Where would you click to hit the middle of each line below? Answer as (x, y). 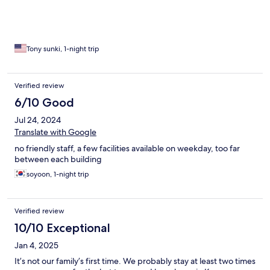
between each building (58, 159)
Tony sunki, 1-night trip (63, 49)
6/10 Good (44, 103)
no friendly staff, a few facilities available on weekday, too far (127, 149)
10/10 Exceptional (62, 228)
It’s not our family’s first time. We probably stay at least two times (135, 261)
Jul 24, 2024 (38, 120)
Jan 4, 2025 (36, 246)
